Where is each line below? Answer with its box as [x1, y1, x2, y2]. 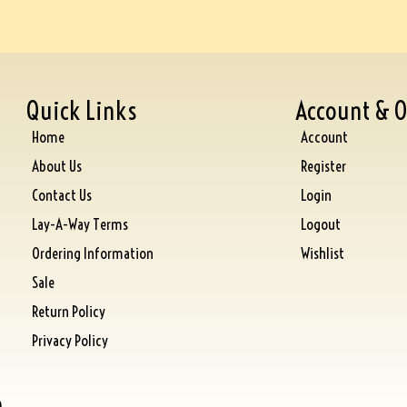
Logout [300, 213, 341, 233]
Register [300, 155, 346, 175]
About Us [32, 155, 83, 175]
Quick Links [26, 94, 138, 126]
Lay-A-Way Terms [32, 213, 129, 233]
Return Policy [32, 301, 106, 321]
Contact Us [32, 184, 93, 204]
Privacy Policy [32, 330, 109, 350]
